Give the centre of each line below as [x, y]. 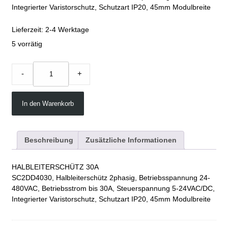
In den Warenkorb [48, 104]
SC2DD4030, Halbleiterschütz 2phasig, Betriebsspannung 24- [111, 178]
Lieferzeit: [28, 30]
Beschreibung [49, 140]
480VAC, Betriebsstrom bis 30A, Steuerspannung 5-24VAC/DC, [113, 189]
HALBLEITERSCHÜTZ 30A [55, 167]
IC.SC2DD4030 [37, 65]
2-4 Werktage [67, 30]
